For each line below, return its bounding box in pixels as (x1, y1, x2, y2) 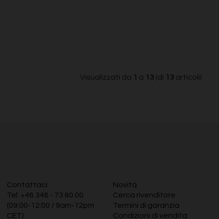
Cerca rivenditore (112, 191, 175, 199)
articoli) (174, 73, 202, 82)
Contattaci (6, 181, 47, 189)
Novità (112, 181, 137, 189)
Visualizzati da (80, 73, 133, 82)
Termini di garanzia (112, 201, 179, 210)
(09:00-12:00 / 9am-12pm (6, 201, 94, 210)
